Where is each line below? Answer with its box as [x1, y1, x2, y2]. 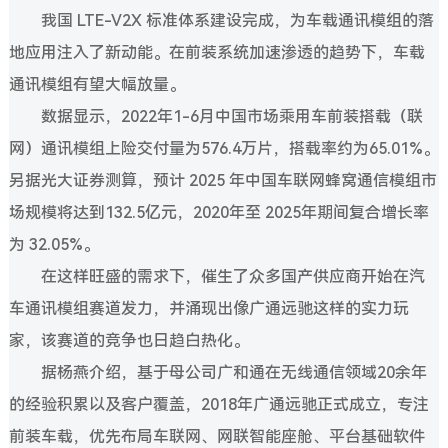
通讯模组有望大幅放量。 [8, 75, 185, 95]
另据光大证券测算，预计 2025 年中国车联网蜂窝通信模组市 [8, 171, 437, 191]
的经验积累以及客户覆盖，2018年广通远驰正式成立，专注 [8, 395, 429, 415]
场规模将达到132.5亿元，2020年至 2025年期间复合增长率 [8, 203, 429, 223]
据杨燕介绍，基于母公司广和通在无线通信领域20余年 [40, 363, 427, 383]
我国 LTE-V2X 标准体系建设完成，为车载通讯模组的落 [40, 11, 434, 31]
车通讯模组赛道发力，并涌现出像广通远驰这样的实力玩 [8, 299, 409, 319]
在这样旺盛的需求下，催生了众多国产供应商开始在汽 [40, 267, 425, 287]
